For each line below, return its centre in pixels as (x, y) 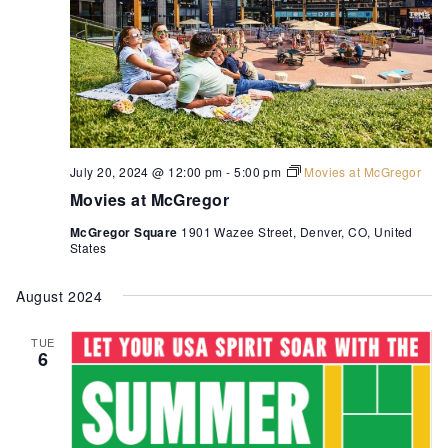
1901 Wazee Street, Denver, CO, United (297, 232)
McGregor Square (126, 232)
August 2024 (59, 296)
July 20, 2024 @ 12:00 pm (146, 172)
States (88, 248)
